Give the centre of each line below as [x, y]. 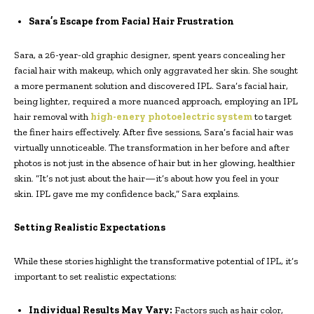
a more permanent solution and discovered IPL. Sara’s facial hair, [151, 86]
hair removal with [52, 116]
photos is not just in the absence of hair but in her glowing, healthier [155, 163]
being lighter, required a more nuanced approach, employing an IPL [156, 101]
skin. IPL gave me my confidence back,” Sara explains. [127, 193]
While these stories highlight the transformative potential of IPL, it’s [156, 261]
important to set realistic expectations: [95, 276]
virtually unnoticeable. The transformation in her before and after [152, 147]
